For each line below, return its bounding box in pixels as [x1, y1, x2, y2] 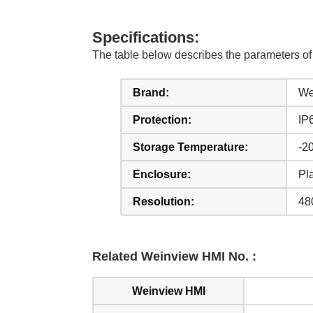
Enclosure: [133, 168, 191, 180]
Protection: [133, 114, 191, 126]
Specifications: [92, 29, 199, 46]
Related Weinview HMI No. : [92, 249, 256, 263]
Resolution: [133, 196, 194, 208]
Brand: [133, 87, 169, 99]
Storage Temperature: [133, 141, 248, 153]
